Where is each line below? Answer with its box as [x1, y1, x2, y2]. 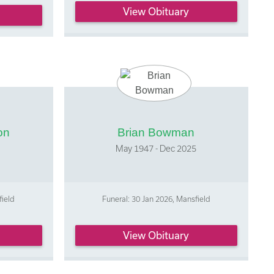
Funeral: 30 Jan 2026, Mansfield [102, 194, 210, 203]
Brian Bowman [117, 125, 195, 139]
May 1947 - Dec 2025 [116, 143, 197, 154]
